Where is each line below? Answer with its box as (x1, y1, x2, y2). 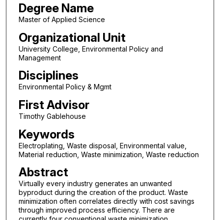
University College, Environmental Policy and (18, 44, 163, 53)
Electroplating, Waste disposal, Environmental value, (18, 141, 187, 150)
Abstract (18, 165, 68, 180)
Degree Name (18, 1, 94, 16)
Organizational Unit (18, 30, 126, 45)
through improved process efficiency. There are (18, 206, 175, 215)
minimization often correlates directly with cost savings (18, 197, 194, 206)
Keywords (18, 127, 75, 141)
